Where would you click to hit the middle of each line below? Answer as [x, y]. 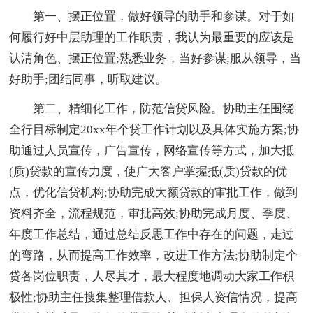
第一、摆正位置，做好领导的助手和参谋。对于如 [152, 16]
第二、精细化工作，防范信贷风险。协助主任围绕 [152, 108]
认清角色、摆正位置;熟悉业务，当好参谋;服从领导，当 [155, 58]
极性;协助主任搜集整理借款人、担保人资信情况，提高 [154, 297]
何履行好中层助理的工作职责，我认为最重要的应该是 [152, 37]
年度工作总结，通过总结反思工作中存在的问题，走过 [152, 234]
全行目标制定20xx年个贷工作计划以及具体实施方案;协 [154, 129]
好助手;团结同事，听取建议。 [88, 79]
